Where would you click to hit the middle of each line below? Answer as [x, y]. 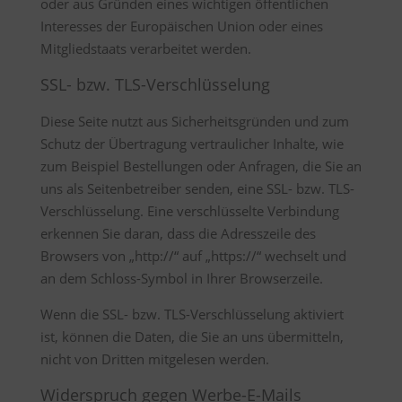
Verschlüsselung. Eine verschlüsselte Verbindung [189, 211]
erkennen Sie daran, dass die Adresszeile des [178, 233]
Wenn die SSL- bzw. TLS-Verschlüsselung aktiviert [192, 314]
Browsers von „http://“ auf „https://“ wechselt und [193, 256]
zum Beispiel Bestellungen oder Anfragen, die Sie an [201, 166]
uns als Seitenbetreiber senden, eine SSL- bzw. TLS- [197, 188]
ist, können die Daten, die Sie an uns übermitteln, [192, 336]
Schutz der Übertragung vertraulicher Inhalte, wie [192, 144]
